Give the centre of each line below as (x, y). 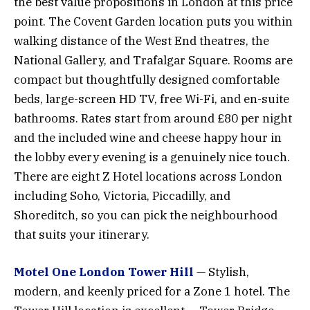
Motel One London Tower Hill (104, 272)
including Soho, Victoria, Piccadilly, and (122, 195)
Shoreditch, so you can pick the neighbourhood (146, 215)
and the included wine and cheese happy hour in (148, 137)
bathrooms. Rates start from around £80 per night (153, 118)
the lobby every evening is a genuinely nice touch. (152, 157)
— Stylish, (221, 272)
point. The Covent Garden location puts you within (153, 21)
